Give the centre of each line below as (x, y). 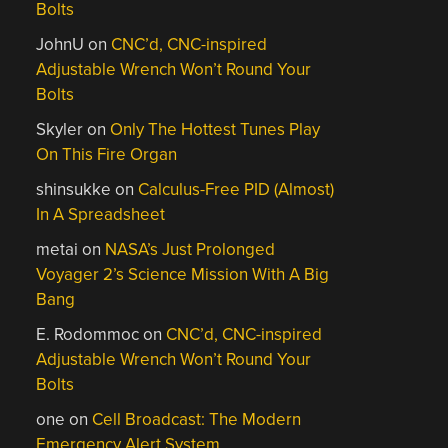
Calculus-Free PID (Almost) (236, 189)
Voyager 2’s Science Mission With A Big (183, 274)
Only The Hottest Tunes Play (215, 129)
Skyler (60, 129)
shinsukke (74, 189)
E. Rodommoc (88, 334)
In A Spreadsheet (101, 214)
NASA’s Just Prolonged (190, 249)
